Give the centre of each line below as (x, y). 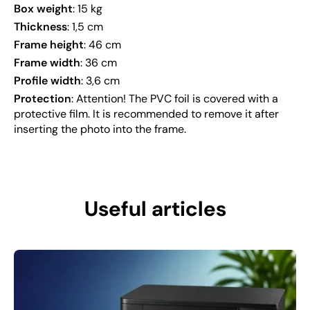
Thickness (40, 27)
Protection (43, 99)
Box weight (43, 9)
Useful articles (155, 209)
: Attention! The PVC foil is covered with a (175, 99)
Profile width (47, 81)
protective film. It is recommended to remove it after (146, 114)
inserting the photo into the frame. (100, 129)
